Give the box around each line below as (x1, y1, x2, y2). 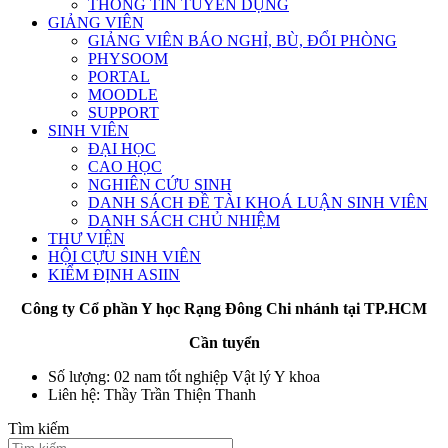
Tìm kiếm (8, 419, 69, 437)
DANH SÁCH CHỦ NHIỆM (88, 211, 280, 229)
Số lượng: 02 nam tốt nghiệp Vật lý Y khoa (48, 367, 320, 385)
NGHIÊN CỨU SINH (88, 175, 232, 193)
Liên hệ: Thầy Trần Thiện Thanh (48, 385, 256, 403)
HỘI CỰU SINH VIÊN (48, 247, 201, 265)
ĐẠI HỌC (88, 139, 156, 157)
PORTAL (88, 67, 150, 85)
